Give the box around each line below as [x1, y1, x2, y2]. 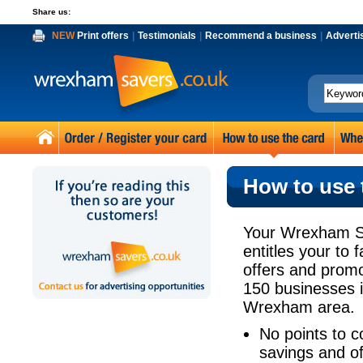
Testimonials [138, 31, 196, 41]
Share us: [32, 7, 70, 16]
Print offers [75, 31, 129, 41]
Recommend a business [205, 31, 317, 41]
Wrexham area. [243, 298, 355, 316]
